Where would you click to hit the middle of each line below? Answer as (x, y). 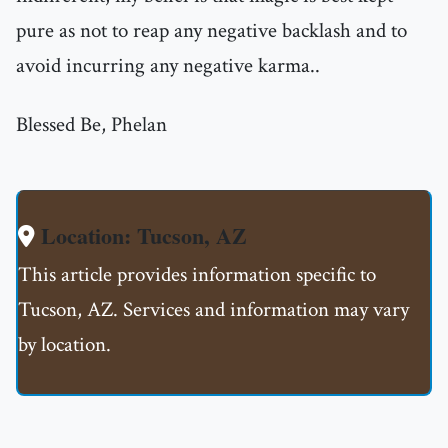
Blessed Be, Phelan (91, 125)
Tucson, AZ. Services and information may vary (213, 310)
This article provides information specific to (197, 275)
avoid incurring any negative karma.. (168, 66)
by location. (64, 345)
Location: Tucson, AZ (141, 236)
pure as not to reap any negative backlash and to (211, 31)
